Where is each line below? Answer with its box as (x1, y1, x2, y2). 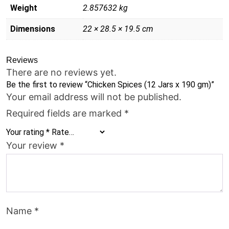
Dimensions (10, 24, 55, 34)
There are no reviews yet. (6, 66, 117, 78)
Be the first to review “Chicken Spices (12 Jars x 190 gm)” (6, 79, 214, 89)
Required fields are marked (6, 107, 124, 119)
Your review (6, 140, 60, 151)
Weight (10, 3, 37, 13)
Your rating (6, 127, 46, 137)
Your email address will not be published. (6, 91, 181, 102)
